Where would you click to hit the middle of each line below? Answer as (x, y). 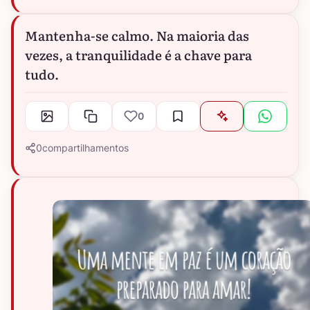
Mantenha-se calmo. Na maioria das (137, 36)
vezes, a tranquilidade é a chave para (138, 55)
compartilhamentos (85, 148)
